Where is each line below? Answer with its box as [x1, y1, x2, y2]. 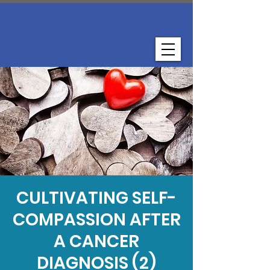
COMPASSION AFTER [12, 208, 181, 231]
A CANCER [54, 230, 139, 253]
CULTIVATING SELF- [16, 186, 177, 210]
